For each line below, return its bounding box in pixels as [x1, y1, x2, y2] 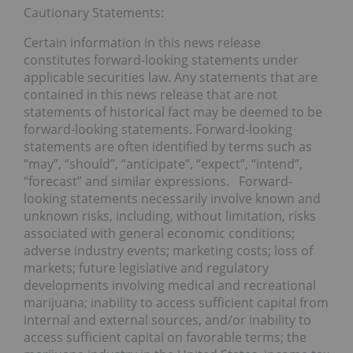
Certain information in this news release [24, 34, 261, 52]
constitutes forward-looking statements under [24, 51, 299, 69]
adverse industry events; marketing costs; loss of [24, 242, 313, 260]
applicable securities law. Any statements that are [24, 69, 318, 87]
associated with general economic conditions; [24, 225, 295, 243]
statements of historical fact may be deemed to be [24, 103, 322, 121]
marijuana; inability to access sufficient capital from [24, 294, 329, 312]
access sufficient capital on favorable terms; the [24, 329, 307, 347]
